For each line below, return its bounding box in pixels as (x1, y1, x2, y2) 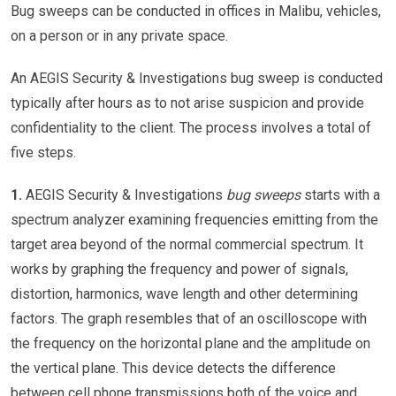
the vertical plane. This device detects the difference (11, 359, 336, 377)
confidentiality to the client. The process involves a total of (11, 118, 371, 136)
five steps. (11, 143, 76, 161)
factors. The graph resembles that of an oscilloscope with (11, 309, 367, 327)
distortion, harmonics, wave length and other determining (11, 285, 358, 302)
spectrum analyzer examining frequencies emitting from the (11, 210, 378, 228)
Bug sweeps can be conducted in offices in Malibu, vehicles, (11, 2, 381, 19)
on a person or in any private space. (11, 27, 228, 44)
